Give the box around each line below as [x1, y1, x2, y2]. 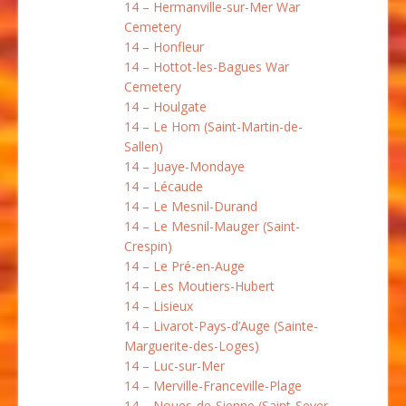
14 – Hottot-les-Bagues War [124, 57, 289, 75]
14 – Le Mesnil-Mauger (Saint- [124, 217, 300, 235]
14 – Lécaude [124, 177, 203, 195]
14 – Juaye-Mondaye [124, 157, 245, 175]
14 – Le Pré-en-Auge [124, 256, 245, 275]
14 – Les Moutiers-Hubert [124, 276, 275, 295]
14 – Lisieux [124, 296, 193, 314]
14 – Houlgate [124, 97, 207, 115]
